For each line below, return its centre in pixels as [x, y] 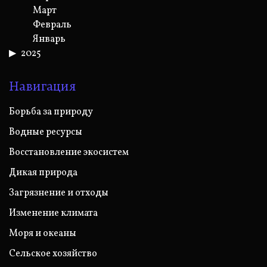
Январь [49, 39]
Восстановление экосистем [69, 152]
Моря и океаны [43, 233]
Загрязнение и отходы [59, 193]
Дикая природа [43, 173]
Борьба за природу [51, 112]
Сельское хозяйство [53, 254]
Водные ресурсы [46, 132]
